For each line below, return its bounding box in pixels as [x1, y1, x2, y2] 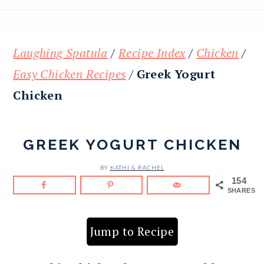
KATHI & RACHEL [110, 163, 164, 171]
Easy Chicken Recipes [13, 65, 126, 82]
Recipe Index [118, 44, 186, 61]
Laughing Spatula [13, 44, 108, 61]
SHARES [227, 186, 256, 194]
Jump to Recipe [90, 223, 174, 239]
